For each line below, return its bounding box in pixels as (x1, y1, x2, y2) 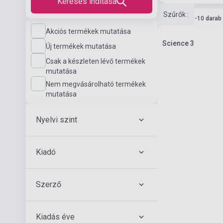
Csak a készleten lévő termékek (46, 57, 145, 65)
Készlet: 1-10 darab (167, 15, 222, 22)
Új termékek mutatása (46, 42, 116, 50)
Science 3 (162, 39, 194, 47)
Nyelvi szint (36, 115, 77, 124)
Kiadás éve (36, 212, 75, 222)
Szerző (36, 180, 61, 189)
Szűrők (163, 10, 186, 18)
